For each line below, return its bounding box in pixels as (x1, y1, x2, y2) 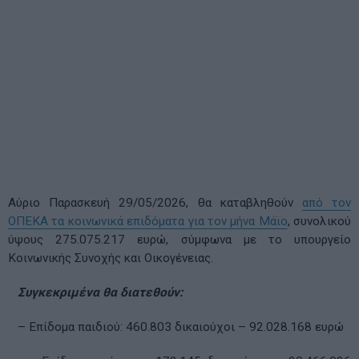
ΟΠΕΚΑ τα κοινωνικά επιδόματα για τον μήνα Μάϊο (8, 214, 288, 229)
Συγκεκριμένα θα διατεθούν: (8, 285, 183, 301)
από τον (301, 196, 352, 211)
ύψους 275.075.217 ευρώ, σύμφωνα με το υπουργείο (8, 232, 351, 248)
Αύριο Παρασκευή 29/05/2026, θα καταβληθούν (8, 196, 302, 211)
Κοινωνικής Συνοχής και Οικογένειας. (8, 251, 213, 266)
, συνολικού (287, 214, 351, 229)
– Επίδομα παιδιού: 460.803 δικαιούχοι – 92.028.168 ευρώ (8, 320, 344, 335)
